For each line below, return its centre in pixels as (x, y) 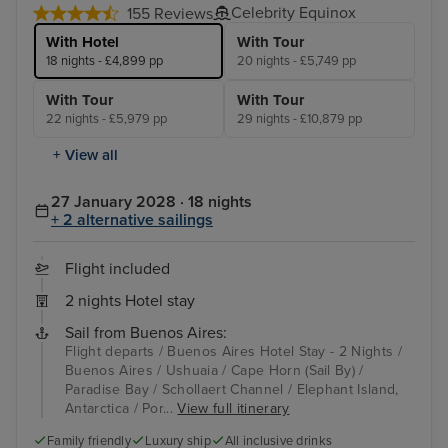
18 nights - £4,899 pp (104, 60)
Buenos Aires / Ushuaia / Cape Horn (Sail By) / (214, 370)
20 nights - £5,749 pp (296, 60)
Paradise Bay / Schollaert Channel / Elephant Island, (232, 389)
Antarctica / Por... (121, 408)
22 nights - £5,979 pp (106, 118)
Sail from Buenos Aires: (146, 332)
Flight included (117, 268)
